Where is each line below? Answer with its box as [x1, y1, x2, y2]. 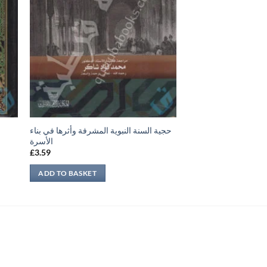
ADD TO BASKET [38, 169, 97, 177]
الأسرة [29, 135, 53, 146]
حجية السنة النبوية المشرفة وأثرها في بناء [29, 125, 172, 135]
